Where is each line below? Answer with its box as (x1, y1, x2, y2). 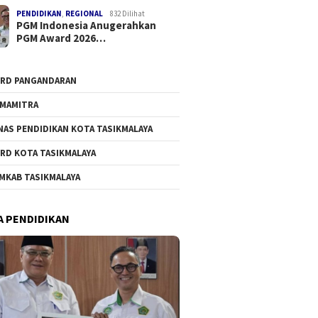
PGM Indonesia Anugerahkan (16, 18, 157, 32)
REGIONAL (65, 8, 104, 18)
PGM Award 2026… (16, 31, 106, 45)
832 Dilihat (110, 8, 146, 18)
